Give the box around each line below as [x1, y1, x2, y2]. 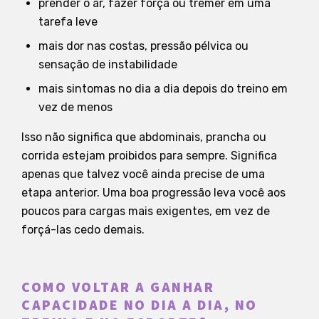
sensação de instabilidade [38, 57, 177, 71]
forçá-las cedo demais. [21, 222, 145, 236]
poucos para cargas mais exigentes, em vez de [21, 204, 270, 218]
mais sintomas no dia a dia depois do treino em [38, 81, 288, 95]
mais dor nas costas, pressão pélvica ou [38, 38, 249, 53]
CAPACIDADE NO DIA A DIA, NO [21, 295, 258, 315]
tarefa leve [38, 14, 98, 28]
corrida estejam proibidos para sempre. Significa [21, 148, 277, 162]
